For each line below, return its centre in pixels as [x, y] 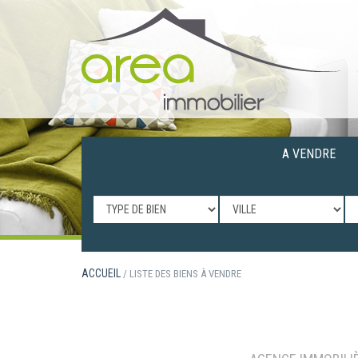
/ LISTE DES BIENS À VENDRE [182, 274]
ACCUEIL [101, 273]
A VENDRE [309, 153]
